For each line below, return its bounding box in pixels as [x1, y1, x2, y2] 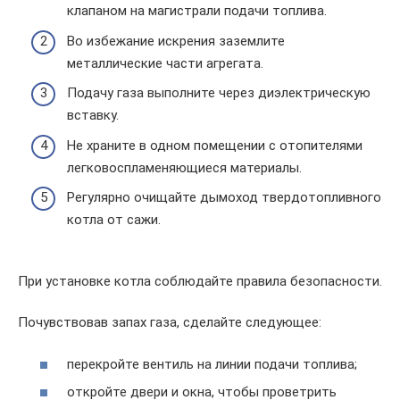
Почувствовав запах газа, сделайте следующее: [18, 314, 321, 330]
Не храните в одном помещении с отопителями [67, 137, 362, 154]
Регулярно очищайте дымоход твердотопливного [67, 189, 381, 205]
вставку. [67, 107, 119, 123]
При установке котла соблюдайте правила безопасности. [18, 273, 382, 289]
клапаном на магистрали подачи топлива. [67, 3, 327, 19]
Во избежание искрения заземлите [67, 32, 285, 49]
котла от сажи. [67, 212, 161, 228]
